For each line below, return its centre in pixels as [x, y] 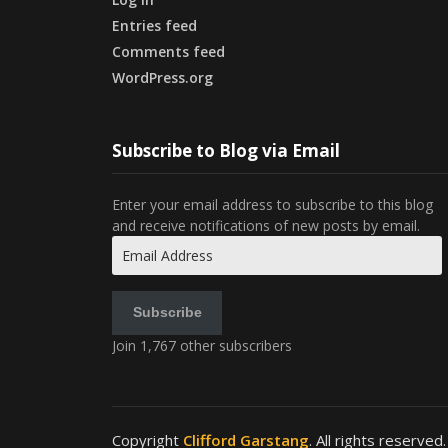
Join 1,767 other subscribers [202, 345]
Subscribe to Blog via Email [226, 150]
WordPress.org [162, 77]
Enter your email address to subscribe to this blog [272, 204]
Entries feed [154, 25]
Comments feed [168, 51]
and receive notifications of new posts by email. [266, 225]
